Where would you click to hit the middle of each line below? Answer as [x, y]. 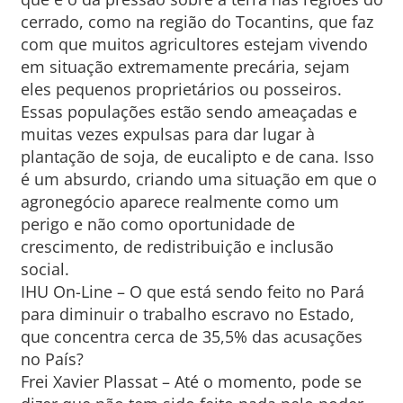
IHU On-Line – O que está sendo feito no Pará [192, 291]
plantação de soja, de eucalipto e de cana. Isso [197, 157]
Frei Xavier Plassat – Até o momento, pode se [191, 381]
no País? [52, 359]
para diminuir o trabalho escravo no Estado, [187, 314]
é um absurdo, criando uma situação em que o [198, 179]
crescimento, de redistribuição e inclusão [177, 246]
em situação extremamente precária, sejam [185, 67]
